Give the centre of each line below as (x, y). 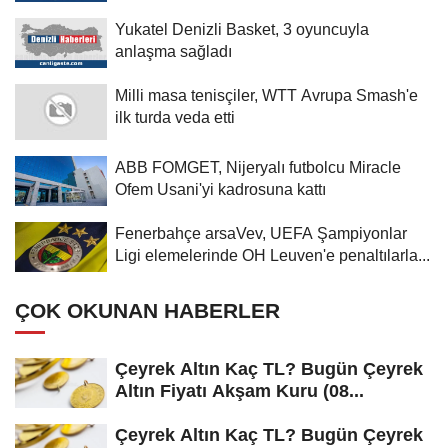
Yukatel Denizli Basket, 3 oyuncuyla (242, 28)
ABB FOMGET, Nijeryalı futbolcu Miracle (258, 166)
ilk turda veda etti (175, 116)
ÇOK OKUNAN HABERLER (147, 310)
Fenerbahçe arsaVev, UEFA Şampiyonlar (261, 232)
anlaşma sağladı (173, 50)
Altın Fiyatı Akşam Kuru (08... (239, 390)
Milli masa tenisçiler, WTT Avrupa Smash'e (266, 94)
